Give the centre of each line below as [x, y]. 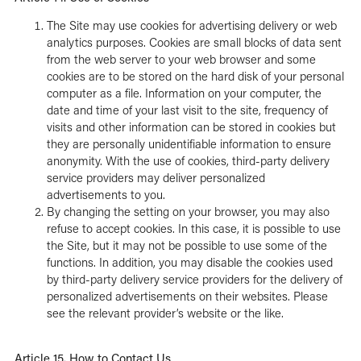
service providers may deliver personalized [156, 178]
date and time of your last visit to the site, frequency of [187, 110]
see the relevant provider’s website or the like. [165, 313]
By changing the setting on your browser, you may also [188, 212]
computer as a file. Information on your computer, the [184, 93]
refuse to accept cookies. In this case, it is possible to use [193, 228]
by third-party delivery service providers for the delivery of [194, 279]
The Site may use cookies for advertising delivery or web [191, 25]
